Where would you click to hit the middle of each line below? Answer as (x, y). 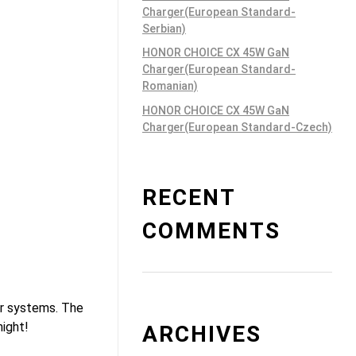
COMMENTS (211, 230)
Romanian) (170, 86)
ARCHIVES (202, 334)
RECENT (189, 197)
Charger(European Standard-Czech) (237, 128)
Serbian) (164, 28)
